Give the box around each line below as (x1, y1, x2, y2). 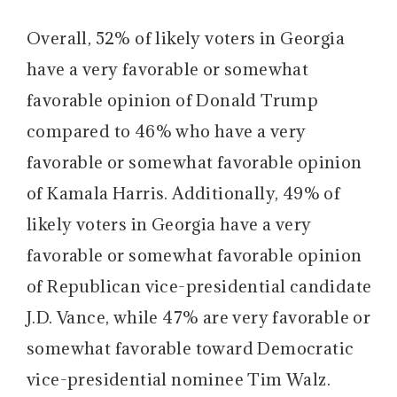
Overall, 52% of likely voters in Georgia (27, 27, 345, 50)
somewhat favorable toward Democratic (27, 338, 354, 360)
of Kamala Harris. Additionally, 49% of (27, 183, 341, 205)
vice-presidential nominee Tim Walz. (27, 369, 331, 391)
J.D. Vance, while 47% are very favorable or (27, 307, 371, 329)
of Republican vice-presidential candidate (27, 276, 372, 298)
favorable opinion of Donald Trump (27, 90, 319, 112)
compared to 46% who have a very (27, 121, 307, 143)
